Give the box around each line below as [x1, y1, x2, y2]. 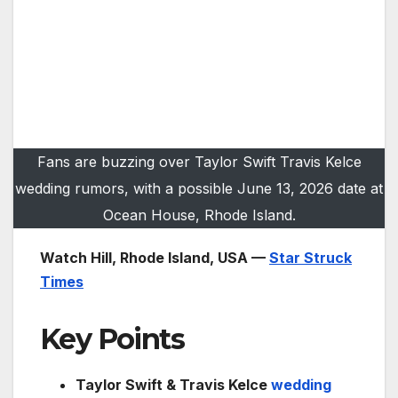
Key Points [40, 322, 184, 357]
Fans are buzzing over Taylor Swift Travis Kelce [36, 153, 362, 171]
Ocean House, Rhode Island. [102, 206, 296, 225]
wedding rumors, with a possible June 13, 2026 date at [15, 179, 383, 198]
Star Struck [269, 249, 352, 267]
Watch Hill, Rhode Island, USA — [40, 249, 269, 267]
